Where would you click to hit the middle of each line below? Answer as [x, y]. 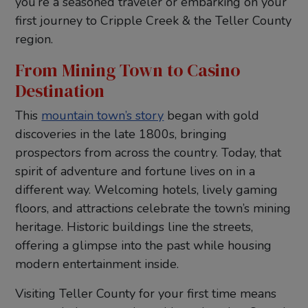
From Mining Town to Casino [128, 70]
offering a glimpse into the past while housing [144, 245]
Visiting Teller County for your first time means [146, 293]
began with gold [212, 115]
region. [34, 39]
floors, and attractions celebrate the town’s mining [153, 208]
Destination [60, 90]
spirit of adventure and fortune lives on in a [135, 171]
